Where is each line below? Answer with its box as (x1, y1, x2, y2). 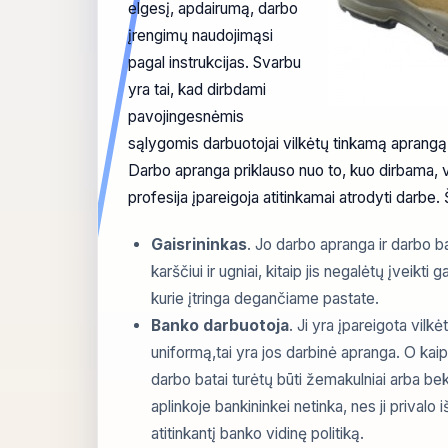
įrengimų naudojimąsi (128, 25, 273, 45)
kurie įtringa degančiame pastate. (151, 288, 380, 308)
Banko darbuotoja (151, 315, 290, 335)
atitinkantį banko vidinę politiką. (151, 423, 365, 443)
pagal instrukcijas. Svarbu (128, 52, 301, 72)
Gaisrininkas (151, 234, 248, 254)
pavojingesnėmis (128, 106, 244, 126)
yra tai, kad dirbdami (128, 79, 266, 99)
